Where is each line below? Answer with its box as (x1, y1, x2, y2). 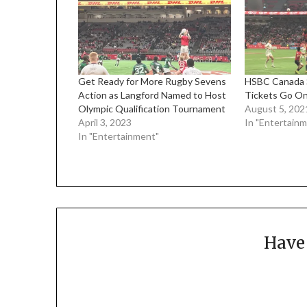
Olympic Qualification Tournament (78, 102, 226, 114)
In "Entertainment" (78, 130, 160, 142)
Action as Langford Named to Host (78, 88, 227, 101)
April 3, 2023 (78, 116, 132, 128)
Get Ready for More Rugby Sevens (78, 75, 227, 87)
